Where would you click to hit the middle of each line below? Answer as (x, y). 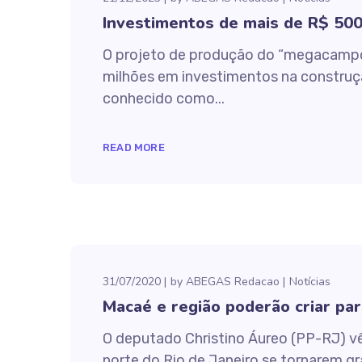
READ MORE (134, 147)
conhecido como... (164, 99)
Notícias (310, 282)
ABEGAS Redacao (233, 282)
